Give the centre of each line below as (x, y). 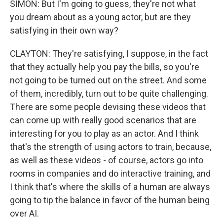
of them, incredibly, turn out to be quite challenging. (109, 93)
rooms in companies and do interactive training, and (110, 173)
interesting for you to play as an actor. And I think (104, 133)
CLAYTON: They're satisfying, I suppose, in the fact (109, 54)
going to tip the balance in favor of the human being (110, 200)
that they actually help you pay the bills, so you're (105, 67)
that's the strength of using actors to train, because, (110, 147)
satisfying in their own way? (64, 30)
